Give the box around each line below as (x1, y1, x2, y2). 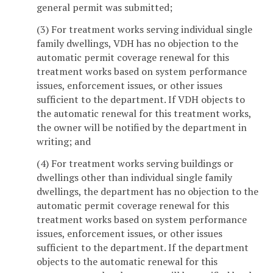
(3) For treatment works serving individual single (37, 23, 252, 37)
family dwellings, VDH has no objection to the (37, 37, 238, 51)
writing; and (37, 135, 91, 149)
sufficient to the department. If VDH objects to (37, 93, 245, 107)
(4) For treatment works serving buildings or (37, 157, 233, 171)
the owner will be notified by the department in (37, 121, 247, 135)
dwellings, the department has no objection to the (37, 185, 258, 199)
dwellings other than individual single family (37, 171, 232, 185)
